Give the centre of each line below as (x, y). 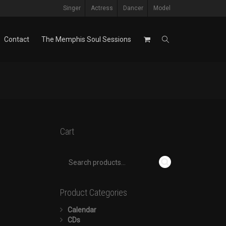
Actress (102, 8)
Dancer (133, 8)
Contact (17, 39)
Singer (72, 8)
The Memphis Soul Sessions (86, 39)
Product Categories (93, 192)
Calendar (82, 210)
